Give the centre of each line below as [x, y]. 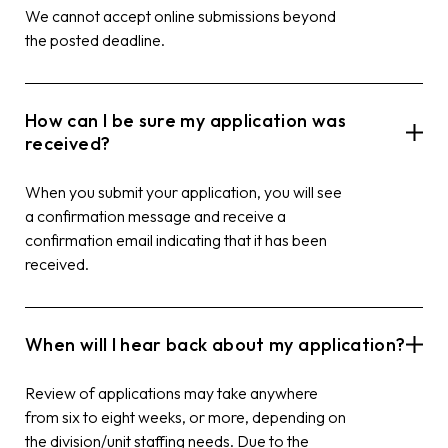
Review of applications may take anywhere [171, 392]
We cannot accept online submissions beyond [180, 15]
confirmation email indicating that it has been [176, 239]
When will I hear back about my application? [215, 344]
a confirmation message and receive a [155, 215]
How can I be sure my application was [185, 120]
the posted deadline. [95, 39]
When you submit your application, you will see [183, 191]
